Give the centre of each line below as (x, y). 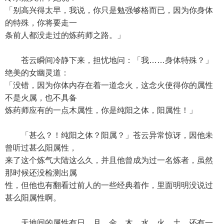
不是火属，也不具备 (41, 98)
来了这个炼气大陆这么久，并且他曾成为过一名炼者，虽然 (109, 160)
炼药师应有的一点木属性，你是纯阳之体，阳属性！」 (101, 110)
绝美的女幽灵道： (37, 73)
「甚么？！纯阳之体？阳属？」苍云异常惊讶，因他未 (109, 135)
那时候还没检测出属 (41, 173)
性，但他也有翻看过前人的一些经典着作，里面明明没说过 (109, 185)
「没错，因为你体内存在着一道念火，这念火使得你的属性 (109, 85)
